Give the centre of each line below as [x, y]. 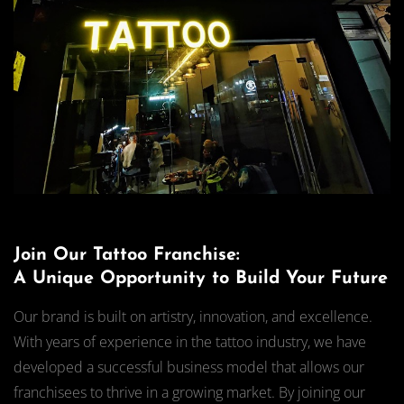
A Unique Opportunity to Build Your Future [201, 278]
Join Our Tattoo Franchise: [127, 255]
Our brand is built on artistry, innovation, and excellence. [193, 316]
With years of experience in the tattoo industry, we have [190, 341]
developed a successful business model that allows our [189, 367]
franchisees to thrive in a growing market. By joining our [189, 392]
